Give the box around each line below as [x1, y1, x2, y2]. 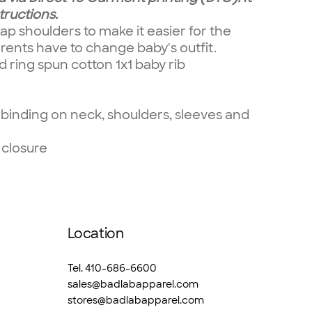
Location [67, 225, 124, 243]
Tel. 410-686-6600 [67, 262, 157, 275]
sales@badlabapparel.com [67, 278, 198, 291]
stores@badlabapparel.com [67, 294, 204, 307]
